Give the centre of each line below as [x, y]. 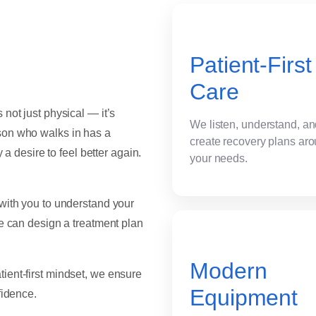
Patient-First [251, 65]
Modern [229, 271]
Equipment [244, 298]
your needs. [219, 158]
